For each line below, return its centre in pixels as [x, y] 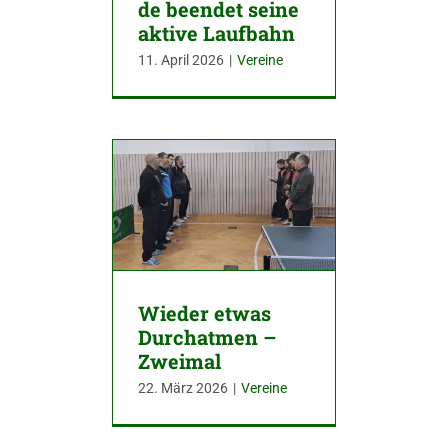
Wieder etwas [204, 313]
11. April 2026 [181, 59]
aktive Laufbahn [216, 32]
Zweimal [179, 361]
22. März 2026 [183, 388]
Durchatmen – [207, 337]
